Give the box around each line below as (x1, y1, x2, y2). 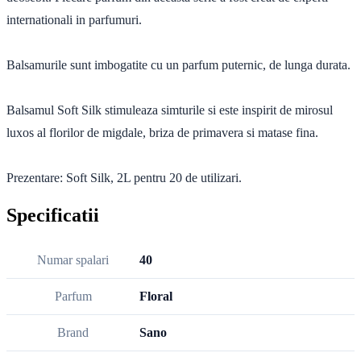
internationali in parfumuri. (6, 12, 142, 27)
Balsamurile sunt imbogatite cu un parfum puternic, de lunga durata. (6, 57, 351, 72)
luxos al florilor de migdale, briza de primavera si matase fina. (6, 125, 318, 139)
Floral (139, 289, 172, 304)
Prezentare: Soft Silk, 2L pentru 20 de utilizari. (6, 170, 242, 185)
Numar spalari (37, 253, 109, 268)
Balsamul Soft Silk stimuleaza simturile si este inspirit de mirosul (6, 102, 333, 117)
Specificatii (6, 205, 99, 226)
